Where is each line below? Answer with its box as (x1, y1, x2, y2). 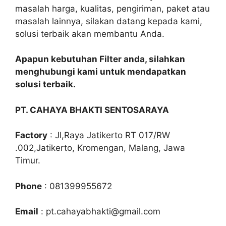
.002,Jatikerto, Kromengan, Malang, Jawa (15, 143, 185, 153)
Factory (15, 130, 47, 140)
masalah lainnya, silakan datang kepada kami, (15, 16, 202, 26)
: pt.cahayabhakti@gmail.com (38, 206, 160, 216)
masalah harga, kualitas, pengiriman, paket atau (15, 3, 210, 14)
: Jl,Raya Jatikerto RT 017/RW (47, 130, 170, 140)
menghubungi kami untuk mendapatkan (15, 67, 186, 77)
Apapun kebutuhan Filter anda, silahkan (15, 54, 185, 64)
